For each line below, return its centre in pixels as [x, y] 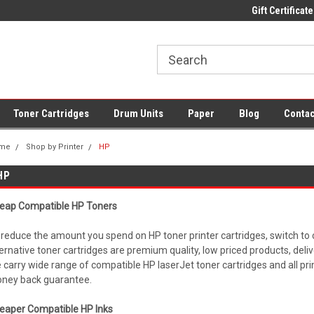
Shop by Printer [55, 147]
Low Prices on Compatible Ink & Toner [223, 11]
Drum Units [138, 114]
